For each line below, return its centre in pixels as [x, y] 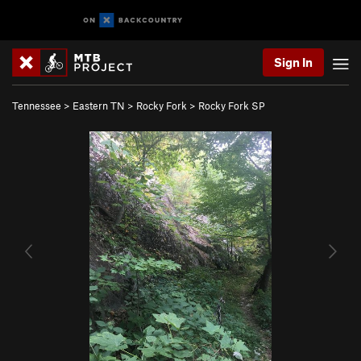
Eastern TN [99, 106]
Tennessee [37, 106]
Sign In [293, 62]
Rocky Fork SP [232, 106]
